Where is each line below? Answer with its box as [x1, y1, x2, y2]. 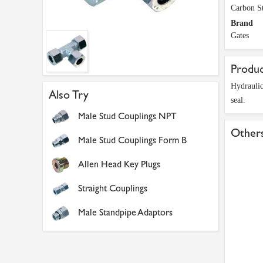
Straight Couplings [78, 183, 147, 194]
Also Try [49, 88, 89, 102]
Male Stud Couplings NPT [78, 110, 177, 122]
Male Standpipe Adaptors [78, 207, 173, 218]
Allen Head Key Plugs [78, 159, 160, 170]
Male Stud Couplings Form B [78, 134, 187, 146]
